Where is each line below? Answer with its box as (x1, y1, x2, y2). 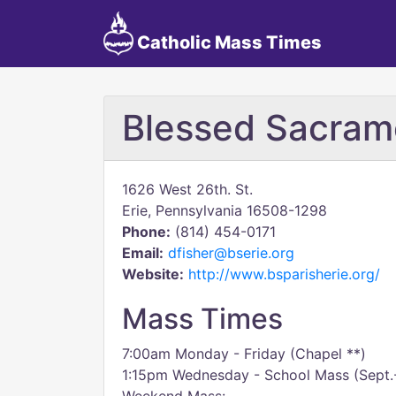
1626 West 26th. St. (122, 180, 253, 198)
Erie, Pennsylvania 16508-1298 (122, 202, 327, 219)
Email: (122, 244, 164, 262)
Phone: (122, 223, 171, 240)
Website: (122, 265, 184, 283)
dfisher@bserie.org (168, 244, 294, 262)
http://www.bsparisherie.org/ (188, 265, 380, 283)
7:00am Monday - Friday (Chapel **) (122, 345, 366, 362)
